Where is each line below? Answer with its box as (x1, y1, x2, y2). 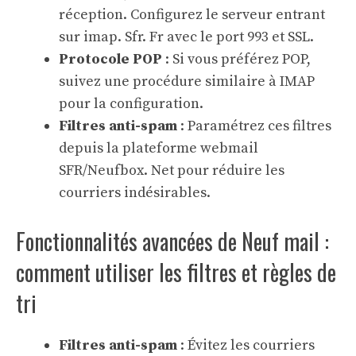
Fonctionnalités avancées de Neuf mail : (16, 225, 329, 257)
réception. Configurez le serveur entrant (59, 6, 325, 24)
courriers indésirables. (59, 184, 211, 202)
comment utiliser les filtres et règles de (16, 256, 336, 288)
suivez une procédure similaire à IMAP (59, 72, 315, 91)
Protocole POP (59, 50, 162, 68)
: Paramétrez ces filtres (177, 117, 331, 135)
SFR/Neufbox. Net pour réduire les (59, 161, 284, 180)
